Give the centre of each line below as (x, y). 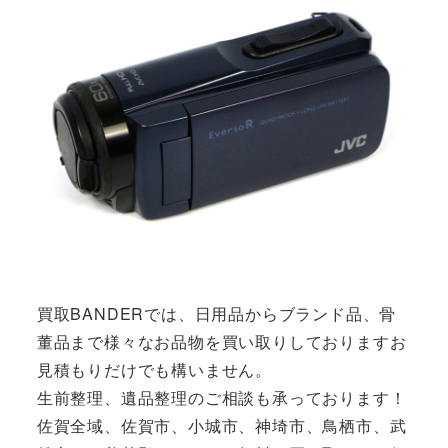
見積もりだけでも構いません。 (154, 370)
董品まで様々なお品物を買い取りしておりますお (221, 342)
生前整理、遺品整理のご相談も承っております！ (221, 398)
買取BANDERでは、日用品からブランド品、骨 (216, 314)
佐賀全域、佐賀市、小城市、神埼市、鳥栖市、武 (221, 426)
